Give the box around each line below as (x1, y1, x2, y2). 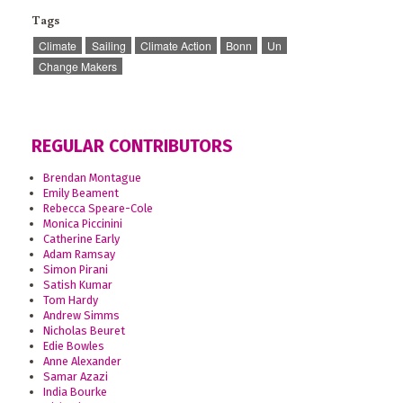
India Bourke (42, 384, 107, 399)
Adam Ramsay (42, 246, 115, 261)
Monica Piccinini (42, 216, 122, 230)
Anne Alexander (42, 354, 121, 368)
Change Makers (39, 58, 118, 75)
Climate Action (139, 37, 211, 53)
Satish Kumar (42, 277, 112, 291)
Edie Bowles (42, 338, 104, 353)
